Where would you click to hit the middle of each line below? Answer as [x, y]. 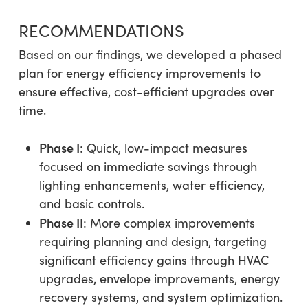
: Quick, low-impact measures [163, 147]
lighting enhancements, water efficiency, [152, 185]
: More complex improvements [169, 222]
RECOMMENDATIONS [101, 30]
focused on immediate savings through [148, 166]
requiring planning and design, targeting [153, 241]
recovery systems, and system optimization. [161, 297]
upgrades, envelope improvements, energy [159, 278]
